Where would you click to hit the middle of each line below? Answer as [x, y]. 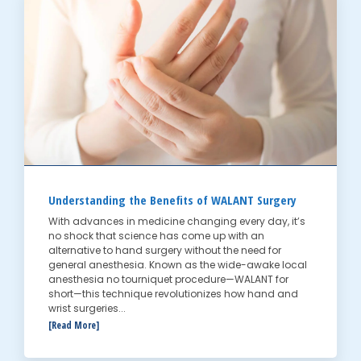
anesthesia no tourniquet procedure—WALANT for [168, 280]
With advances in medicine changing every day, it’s [177, 222]
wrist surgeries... [87, 309]
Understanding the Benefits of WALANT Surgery [172, 200]
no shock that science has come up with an [156, 236]
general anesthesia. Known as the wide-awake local [178, 265]
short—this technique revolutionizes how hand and [173, 294]
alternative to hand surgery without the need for [165, 251]
